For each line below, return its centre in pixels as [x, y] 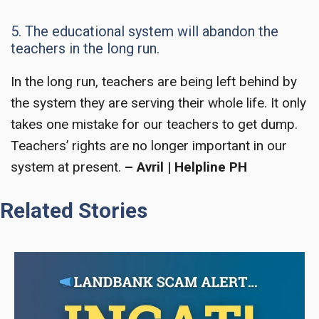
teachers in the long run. [85, 48]
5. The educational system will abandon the [145, 31]
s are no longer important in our [193, 145]
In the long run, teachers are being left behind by [154, 81]
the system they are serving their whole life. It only [158, 103]
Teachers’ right [55, 145]
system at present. [66, 167]
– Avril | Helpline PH [184, 167]
